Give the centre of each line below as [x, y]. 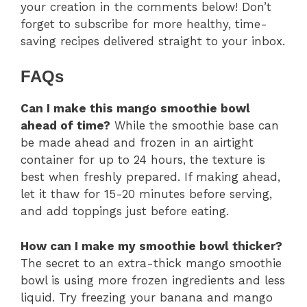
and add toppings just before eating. [125, 211]
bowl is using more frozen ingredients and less [153, 280]
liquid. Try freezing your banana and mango [147, 297]
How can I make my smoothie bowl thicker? [151, 246]
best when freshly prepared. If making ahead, [150, 177]
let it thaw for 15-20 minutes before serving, [146, 194]
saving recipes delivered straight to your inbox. [153, 41]
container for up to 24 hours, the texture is [143, 160]
